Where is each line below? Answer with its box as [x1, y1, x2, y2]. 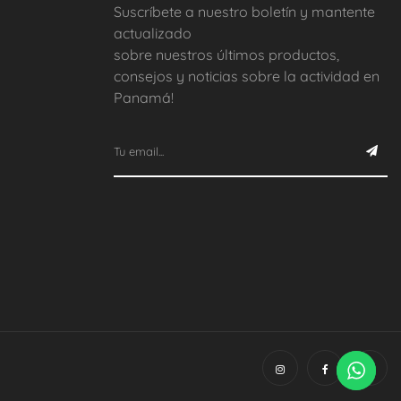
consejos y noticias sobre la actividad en [114, 67, 380, 86]
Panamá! [114, 89, 174, 107]
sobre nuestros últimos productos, [114, 46, 339, 64]
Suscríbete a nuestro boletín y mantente [114, 3, 375, 21]
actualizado [114, 24, 192, 43]
